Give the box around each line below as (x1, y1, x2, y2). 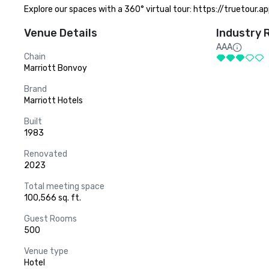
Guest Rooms (24, 214, 77, 224)
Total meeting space (24, 181, 104, 192)
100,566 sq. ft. (24, 193, 81, 203)
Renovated (24, 149, 67, 159)
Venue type (24, 246, 68, 256)
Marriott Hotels (24, 95, 83, 106)
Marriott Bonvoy (24, 63, 87, 73)
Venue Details (24, 26, 97, 40)
